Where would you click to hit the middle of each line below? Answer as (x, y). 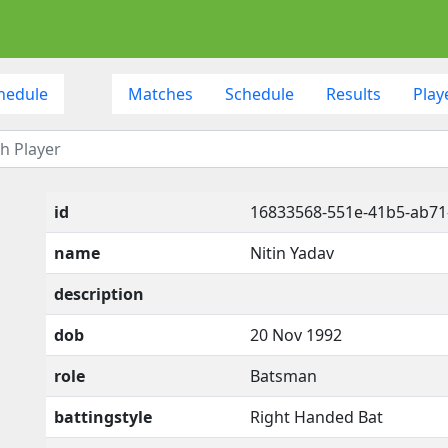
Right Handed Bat (316, 416)
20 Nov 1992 (296, 334)
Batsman (283, 375)
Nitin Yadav (292, 252)
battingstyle (103, 416)
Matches (160, 93)
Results (353, 93)
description (99, 293)
